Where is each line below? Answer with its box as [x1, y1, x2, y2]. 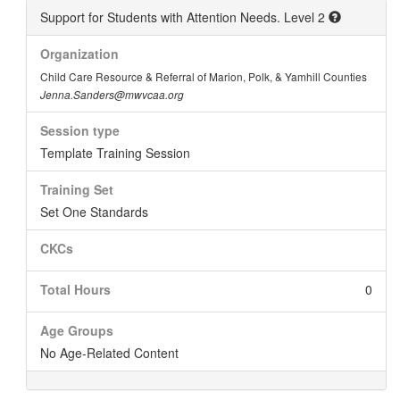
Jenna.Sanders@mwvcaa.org [40, 87, 184, 102]
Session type [40, 121, 120, 139]
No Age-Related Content [40, 344, 179, 362]
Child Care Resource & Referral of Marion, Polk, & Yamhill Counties [40, 69, 367, 84]
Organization [40, 45, 119, 62]
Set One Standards [40, 203, 148, 221]
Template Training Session [40, 144, 190, 162]
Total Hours [40, 280, 111, 298]
